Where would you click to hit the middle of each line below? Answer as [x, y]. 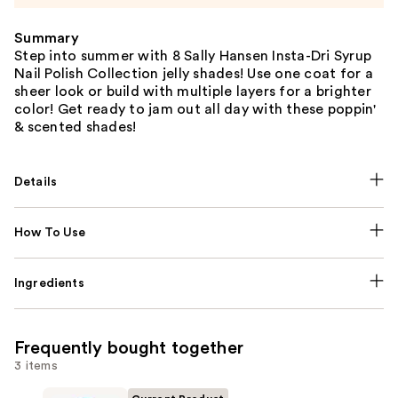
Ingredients [49, 283]
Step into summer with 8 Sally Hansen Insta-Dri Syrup [193, 56]
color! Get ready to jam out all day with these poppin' [195, 109]
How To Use [50, 232]
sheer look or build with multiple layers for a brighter [193, 91]
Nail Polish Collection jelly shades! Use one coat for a [194, 73]
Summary [47, 38]
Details [36, 182]
